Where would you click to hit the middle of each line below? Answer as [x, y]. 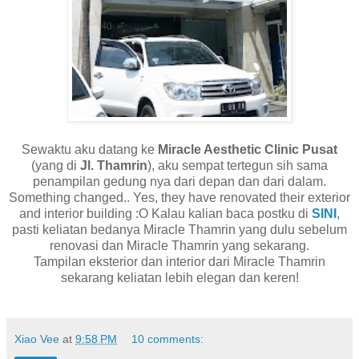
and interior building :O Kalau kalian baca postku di [165, 213]
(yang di [56, 165]
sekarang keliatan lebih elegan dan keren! [179, 277]
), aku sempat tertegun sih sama [238, 165]
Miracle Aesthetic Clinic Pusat [248, 149]
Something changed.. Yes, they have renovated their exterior [179, 197]
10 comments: [168, 339]
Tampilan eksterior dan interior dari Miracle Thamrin [179, 261]
